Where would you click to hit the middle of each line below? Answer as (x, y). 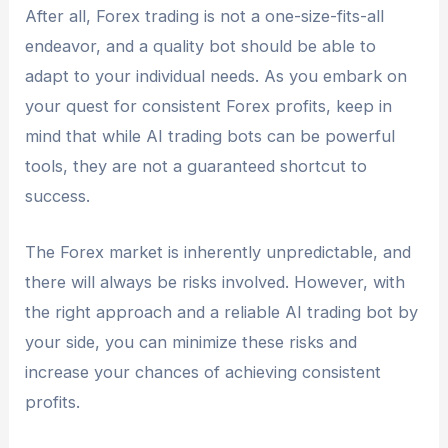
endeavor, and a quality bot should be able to (201, 46)
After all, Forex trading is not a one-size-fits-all (205, 16)
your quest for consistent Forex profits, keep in (209, 106)
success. (58, 196)
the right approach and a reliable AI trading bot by (222, 312)
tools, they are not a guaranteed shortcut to (196, 166)
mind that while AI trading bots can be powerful (210, 136)
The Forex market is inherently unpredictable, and (218, 252)
